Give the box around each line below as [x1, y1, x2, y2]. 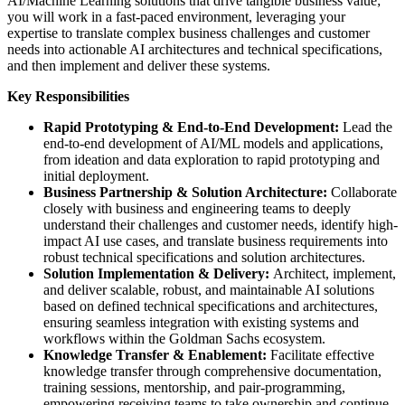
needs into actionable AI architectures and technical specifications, [7, 42, 382, 57]
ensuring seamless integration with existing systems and [43, 315, 359, 330]
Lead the [339, 119, 392, 135]
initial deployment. [43, 168, 149, 184]
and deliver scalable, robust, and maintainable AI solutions [43, 282, 374, 297]
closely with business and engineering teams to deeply [43, 201, 351, 216]
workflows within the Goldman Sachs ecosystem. [43, 331, 325, 346]
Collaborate [327, 184, 397, 200]
